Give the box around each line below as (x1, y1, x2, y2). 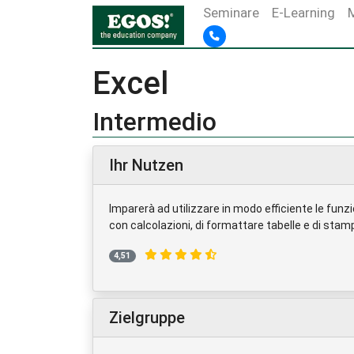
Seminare (203, 5, 260, 21)
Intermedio (92, 107, 217, 137)
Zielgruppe (109, 307, 185, 327)
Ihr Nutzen (109, 156, 183, 175)
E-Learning (272, 5, 336, 21)
